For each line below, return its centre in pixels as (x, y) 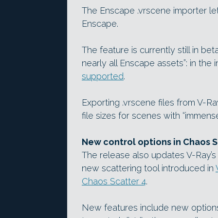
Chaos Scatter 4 (114, 181)
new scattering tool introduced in (149, 168)
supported (103, 76)
